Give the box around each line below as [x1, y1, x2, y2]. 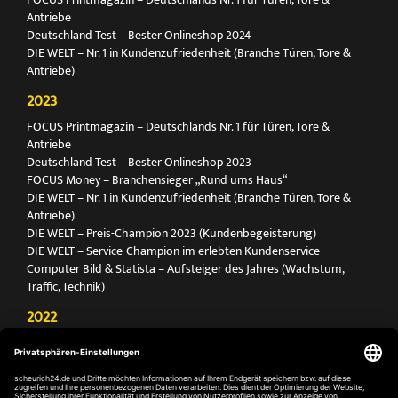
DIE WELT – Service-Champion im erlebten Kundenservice [27, 240, 320, 261]
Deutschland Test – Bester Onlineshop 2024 [27, 24, 251, 45]
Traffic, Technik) [27, 275, 105, 297]
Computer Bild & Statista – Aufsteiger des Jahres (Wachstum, [27, 258, 344, 279]
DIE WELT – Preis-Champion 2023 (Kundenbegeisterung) [27, 222, 316, 243]
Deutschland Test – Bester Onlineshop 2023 [27, 151, 251, 172]
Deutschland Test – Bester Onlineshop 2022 [27, 367, 251, 388]
